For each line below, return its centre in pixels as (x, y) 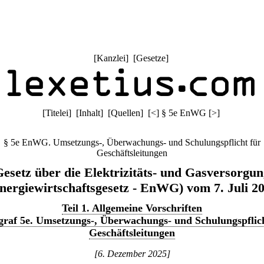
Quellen (125, 113)
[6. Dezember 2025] (132, 254)
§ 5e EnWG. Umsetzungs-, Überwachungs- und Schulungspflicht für (132, 142)
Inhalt (89, 113)
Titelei (57, 113)
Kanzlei (111, 58)
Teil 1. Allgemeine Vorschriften (132, 208)
